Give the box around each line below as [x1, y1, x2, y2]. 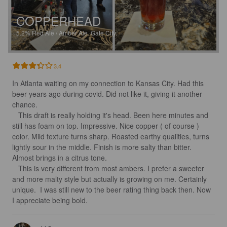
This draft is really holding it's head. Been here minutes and [12, 110, 18, 121]
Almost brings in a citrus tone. [12, 153, 109, 163]
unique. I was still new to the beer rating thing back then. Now [12, 184, 213, 195]
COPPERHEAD [16, 12, 101, 30]
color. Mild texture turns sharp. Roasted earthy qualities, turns [12, 131, 211, 142]
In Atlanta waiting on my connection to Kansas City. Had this [12, 78, 206, 89]
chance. [12, 99, 40, 110]
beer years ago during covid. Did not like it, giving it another [12, 89, 204, 99]
